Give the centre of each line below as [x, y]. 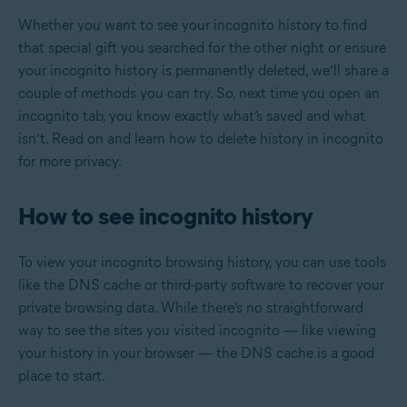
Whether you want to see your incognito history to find [193, 25]
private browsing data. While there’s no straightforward [191, 307]
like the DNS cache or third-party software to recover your [201, 284]
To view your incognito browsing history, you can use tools [202, 262]
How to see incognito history [166, 216]
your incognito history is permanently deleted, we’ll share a [203, 70]
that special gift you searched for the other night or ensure [202, 47]
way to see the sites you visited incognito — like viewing [197, 330]
